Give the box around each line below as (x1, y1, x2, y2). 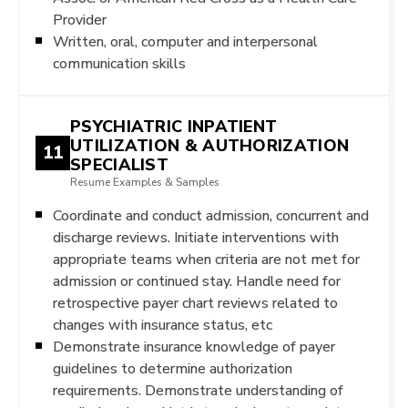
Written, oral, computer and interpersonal (53, 33, 318, 50)
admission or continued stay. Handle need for (53, 272, 341, 290)
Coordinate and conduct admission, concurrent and (53, 207, 369, 224)
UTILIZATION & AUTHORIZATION (70, 136, 350, 155)
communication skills (53, 55, 186, 72)
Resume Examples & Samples (70, 176, 219, 189)
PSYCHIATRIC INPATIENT (70, 117, 278, 136)
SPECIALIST (70, 155, 169, 174)
